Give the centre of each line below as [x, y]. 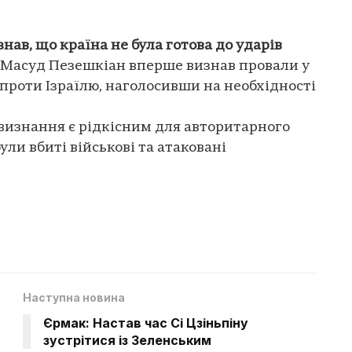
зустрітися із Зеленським [127, 340]
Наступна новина [74, 297]
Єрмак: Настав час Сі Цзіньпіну [146, 323]
